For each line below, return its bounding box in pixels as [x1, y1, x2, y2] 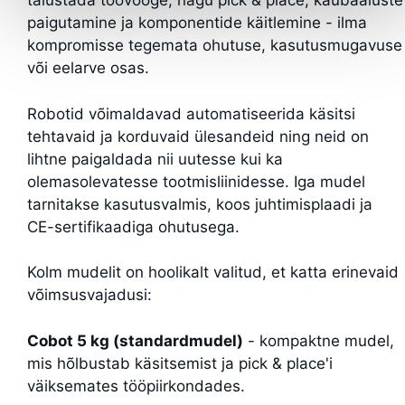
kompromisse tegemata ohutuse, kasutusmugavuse [27, 36, 402, 55]
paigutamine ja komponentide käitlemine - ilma [27, 14, 367, 33]
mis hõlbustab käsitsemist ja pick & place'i [27, 353, 333, 372]
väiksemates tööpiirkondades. [27, 376, 245, 395]
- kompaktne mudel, [243, 331, 394, 350]
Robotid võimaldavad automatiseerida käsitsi [27, 104, 355, 123]
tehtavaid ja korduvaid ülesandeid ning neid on [27, 127, 369, 146]
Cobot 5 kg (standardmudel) [27, 331, 243, 350]
